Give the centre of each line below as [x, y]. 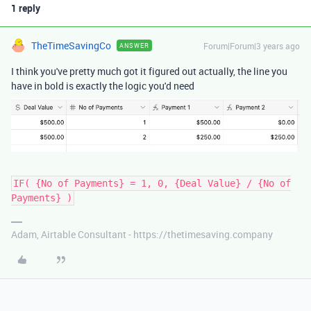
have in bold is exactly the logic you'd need [103, 86]
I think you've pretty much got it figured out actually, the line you [149, 72]
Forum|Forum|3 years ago [252, 46]
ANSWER [134, 46]
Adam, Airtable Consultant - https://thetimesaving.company [142, 234]
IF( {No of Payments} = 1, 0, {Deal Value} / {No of [152, 183]
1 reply [26, 8]
